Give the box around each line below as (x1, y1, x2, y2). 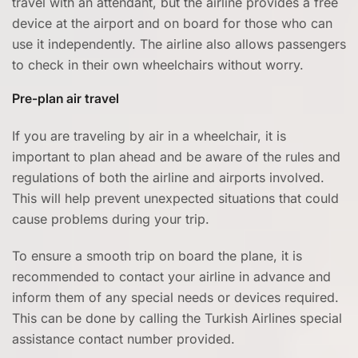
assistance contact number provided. (12, 331, 235, 347)
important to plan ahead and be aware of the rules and (12, 149, 340, 165)
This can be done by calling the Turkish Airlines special (12, 310, 342, 326)
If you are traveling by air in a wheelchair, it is (12, 128, 286, 144)
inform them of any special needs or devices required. (12, 289, 339, 305)
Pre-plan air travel (12, 90, 119, 106)
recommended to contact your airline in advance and (12, 268, 331, 284)
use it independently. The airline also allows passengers (12, 36, 346, 52)
